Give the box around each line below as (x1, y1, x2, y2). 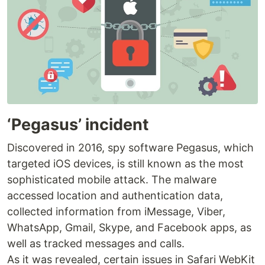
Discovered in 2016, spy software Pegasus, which (7, 141, 254, 154)
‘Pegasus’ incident (7, 115, 148, 135)
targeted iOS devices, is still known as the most (7, 157, 244, 170)
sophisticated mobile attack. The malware (7, 173, 216, 186)
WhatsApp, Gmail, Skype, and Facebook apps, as (7, 221, 251, 234)
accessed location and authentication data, (7, 189, 223, 202)
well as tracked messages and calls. (7, 237, 185, 250)
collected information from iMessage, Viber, (7, 205, 225, 218)
